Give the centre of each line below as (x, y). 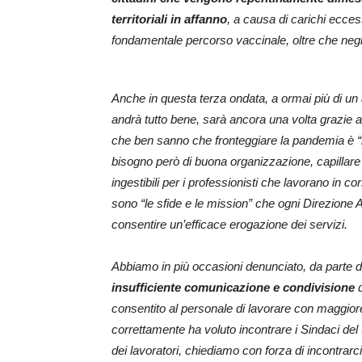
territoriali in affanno (169, 19)
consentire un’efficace (170, 225)
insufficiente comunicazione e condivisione (233, 288)
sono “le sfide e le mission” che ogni (207, 204)
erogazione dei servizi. (288, 225)
